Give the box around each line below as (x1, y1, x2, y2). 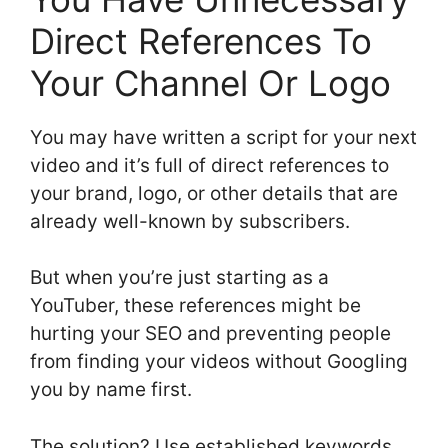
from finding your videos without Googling (30, 350, 408, 374)
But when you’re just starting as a (30, 266, 329, 290)
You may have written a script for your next (30, 125, 417, 149)
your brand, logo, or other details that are (30, 181, 398, 205)
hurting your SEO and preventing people (30, 322, 391, 346)
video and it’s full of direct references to (30, 153, 389, 177)
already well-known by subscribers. (30, 209, 355, 233)
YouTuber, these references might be (30, 294, 361, 318)
